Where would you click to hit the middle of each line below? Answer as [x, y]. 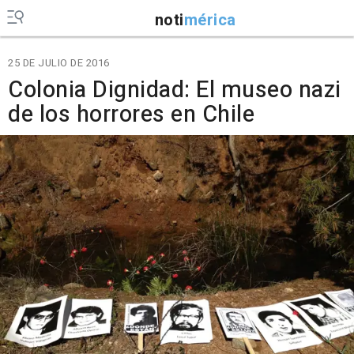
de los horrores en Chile [131, 115]
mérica [210, 20]
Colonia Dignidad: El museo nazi [175, 90]
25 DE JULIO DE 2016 [59, 63]
